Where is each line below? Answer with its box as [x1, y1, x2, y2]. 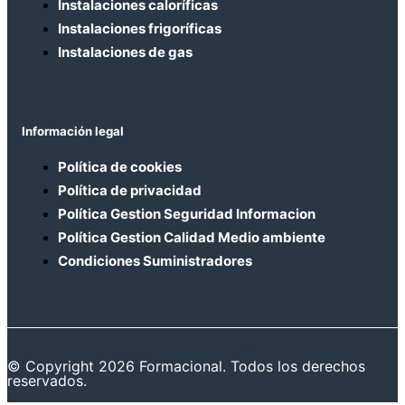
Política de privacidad [58, 182, 202, 200]
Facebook [109, 343, 169, 359]
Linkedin [240, 343, 296, 359]
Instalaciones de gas [58, 43, 193, 61]
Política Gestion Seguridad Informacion [58, 205, 316, 223]
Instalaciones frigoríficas [58, 20, 221, 38]
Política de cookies [58, 158, 182, 176]
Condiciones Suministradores [58, 252, 252, 270]
